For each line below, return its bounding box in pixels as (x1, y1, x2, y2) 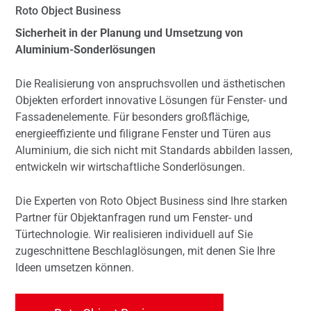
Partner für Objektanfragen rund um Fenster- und (15, 211, 253, 225)
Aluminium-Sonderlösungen (15, 43, 155, 57)
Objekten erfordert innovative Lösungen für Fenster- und (15, 94, 287, 108)
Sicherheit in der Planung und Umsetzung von (15, 26, 243, 40)
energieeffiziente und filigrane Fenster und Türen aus (15, 127, 271, 141)
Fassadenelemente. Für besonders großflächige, (15, 110, 249, 124)
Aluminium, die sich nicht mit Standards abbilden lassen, (15, 144, 292, 158)
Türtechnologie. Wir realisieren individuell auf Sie (15, 228, 253, 242)
